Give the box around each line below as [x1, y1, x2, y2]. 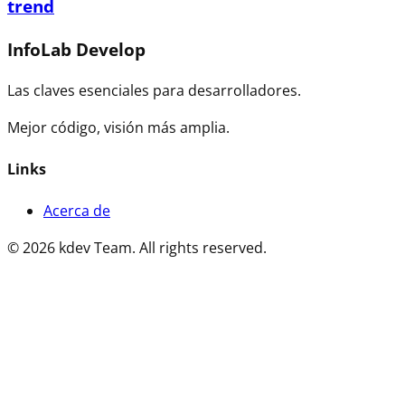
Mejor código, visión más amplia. [7, 117, 230, 137]
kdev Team [59, 238, 132, 259]
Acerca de [43, 201, 110, 221]
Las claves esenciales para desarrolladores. [7, 80, 301, 100]
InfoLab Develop [7, 38, 146, 61]
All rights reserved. [139, 238, 267, 259]
